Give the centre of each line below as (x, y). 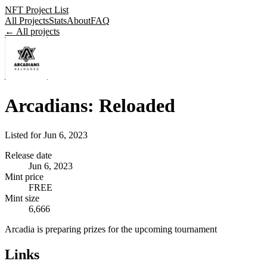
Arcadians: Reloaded (90, 106)
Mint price (24, 176)
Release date (28, 155)
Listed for (24, 135)
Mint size (22, 198)
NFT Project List (37, 10)
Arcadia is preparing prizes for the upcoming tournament (111, 229)
